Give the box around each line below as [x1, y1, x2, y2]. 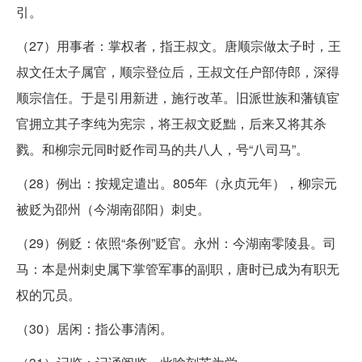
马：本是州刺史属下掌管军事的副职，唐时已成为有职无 [16, 259, 339, 278]
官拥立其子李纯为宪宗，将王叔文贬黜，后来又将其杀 [16, 113, 326, 133]
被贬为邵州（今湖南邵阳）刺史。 [16, 199, 210, 218]
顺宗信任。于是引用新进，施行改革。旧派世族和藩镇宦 [16, 87, 339, 107]
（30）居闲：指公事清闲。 [16, 318, 173, 338]
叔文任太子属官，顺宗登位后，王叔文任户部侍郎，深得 [16, 61, 339, 81]
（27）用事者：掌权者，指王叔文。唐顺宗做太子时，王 [16, 36, 341, 55]
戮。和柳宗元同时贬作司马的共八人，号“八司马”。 [16, 139, 309, 158]
